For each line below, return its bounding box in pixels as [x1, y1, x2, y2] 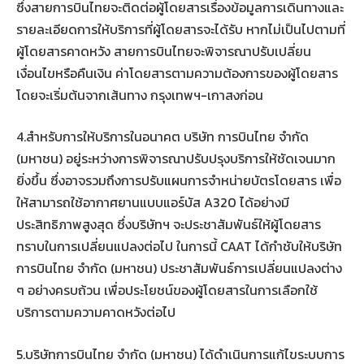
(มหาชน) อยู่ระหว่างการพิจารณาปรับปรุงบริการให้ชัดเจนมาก [16, 149, 336, 169]
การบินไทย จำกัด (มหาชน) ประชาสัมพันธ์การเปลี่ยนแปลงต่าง [16, 258, 342, 279]
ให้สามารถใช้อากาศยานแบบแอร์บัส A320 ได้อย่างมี [16, 193, 289, 213]
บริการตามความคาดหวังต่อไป [16, 302, 175, 323]
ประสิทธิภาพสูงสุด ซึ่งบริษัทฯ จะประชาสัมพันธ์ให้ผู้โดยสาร [16, 214, 321, 235]
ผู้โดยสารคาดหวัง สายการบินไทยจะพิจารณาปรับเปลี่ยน [16, 41, 311, 61]
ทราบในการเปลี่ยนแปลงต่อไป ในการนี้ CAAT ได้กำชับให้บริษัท [16, 236, 342, 257]
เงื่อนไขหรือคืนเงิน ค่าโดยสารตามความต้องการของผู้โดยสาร [16, 63, 338, 83]
